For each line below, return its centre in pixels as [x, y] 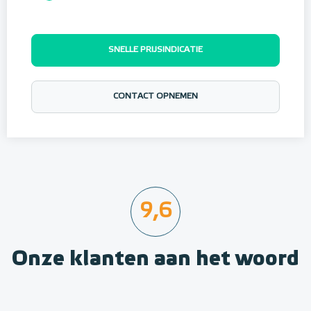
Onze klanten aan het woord [155, 259]
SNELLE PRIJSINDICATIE [155, 50]
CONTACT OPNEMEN [155, 97]
